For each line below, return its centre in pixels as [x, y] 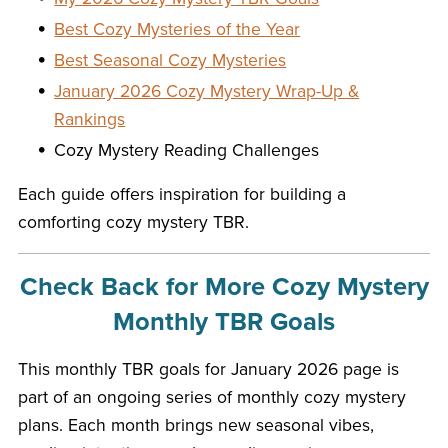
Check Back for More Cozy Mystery [224, 286]
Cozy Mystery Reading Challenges [187, 150]
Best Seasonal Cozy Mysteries [170, 60]
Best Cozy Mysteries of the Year [177, 29]
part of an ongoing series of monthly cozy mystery [211, 397]
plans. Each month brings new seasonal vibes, [195, 425]
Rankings [90, 119]
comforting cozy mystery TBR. [133, 222]
